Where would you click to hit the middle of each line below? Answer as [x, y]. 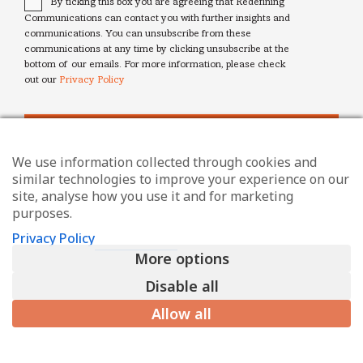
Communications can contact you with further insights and [157, 19]
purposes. [42, 213]
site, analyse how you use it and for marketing [153, 196]
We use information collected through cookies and [164, 162]
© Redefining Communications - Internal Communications [181, 352]
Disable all [181, 286]
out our [42, 81]
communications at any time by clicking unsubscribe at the [157, 50]
